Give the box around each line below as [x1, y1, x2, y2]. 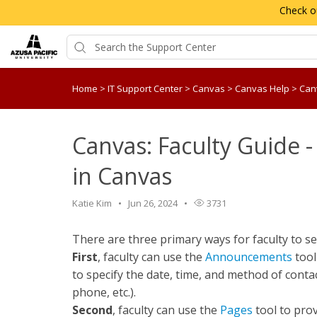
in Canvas [72, 161, 172, 191]
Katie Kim [72, 197, 112, 209]
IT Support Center [108, 82, 185, 95]
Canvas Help [235, 82, 292, 95]
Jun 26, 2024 [128, 197, 178, 209]
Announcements [205, 249, 292, 265]
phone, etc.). [72, 284, 136, 300]
